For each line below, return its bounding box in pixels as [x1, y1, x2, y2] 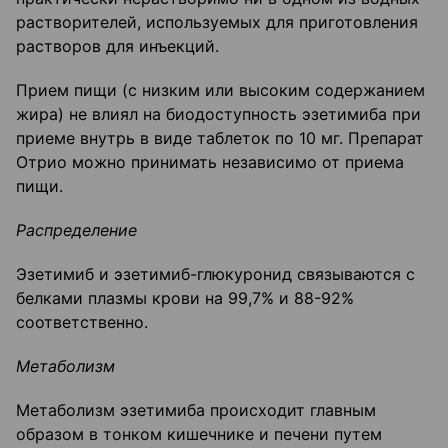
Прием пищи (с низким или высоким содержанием [16, 80, 425, 101]
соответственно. [16, 312, 148, 333]
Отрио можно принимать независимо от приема [16, 152, 404, 173]
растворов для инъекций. [16, 36, 219, 57]
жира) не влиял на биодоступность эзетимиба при [16, 104, 421, 125]
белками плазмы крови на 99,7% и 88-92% [16, 288, 354, 309]
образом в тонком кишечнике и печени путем [16, 424, 382, 445]
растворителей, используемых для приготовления [16, 12, 418, 33]
